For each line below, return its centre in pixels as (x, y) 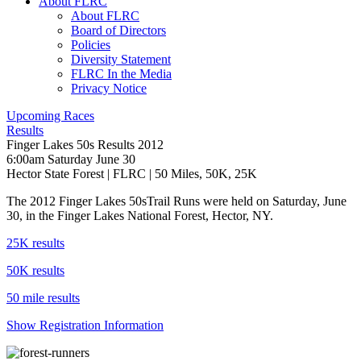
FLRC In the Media (121, 74)
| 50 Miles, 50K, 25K (201, 174)
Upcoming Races (50, 116)
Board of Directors (118, 30)
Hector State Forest (55, 174)
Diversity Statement (121, 59)
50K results (35, 270)
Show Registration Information (85, 325)
